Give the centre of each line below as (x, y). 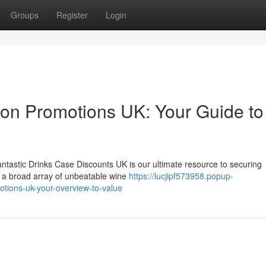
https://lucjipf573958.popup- (181, 176)
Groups (25, 15)
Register (72, 15)
